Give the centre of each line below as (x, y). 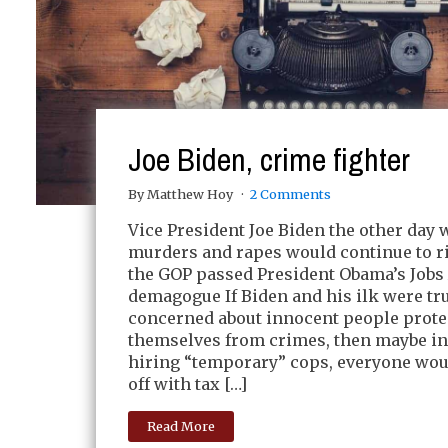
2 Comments (290, 193)
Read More (181, 426)
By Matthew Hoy (182, 193)
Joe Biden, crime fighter (269, 160)
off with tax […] (187, 383)
